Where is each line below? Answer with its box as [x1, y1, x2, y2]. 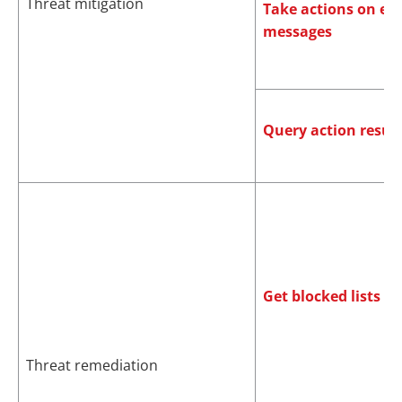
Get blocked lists [263, 286, 380, 306]
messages [263, 22, 332, 41]
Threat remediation [26, 355, 158, 375]
